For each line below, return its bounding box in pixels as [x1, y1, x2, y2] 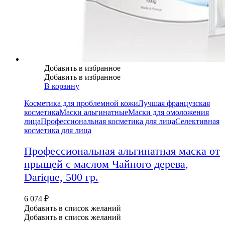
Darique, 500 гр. [24, 170, 98, 183]
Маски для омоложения [128, 108, 209, 117]
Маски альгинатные [59, 108, 128, 117]
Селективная [175, 117, 219, 126]
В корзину [44, 82, 79, 91]
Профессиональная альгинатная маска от [24, 144, 220, 157]
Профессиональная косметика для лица [41, 117, 175, 126]
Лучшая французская [138, 99, 210, 108]
